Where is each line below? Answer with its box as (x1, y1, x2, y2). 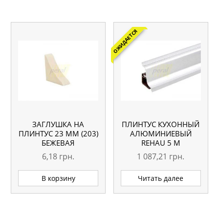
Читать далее (138, 173, 184, 183)
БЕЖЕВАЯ (42, 138, 75, 148)
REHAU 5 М (141, 138, 180, 148)
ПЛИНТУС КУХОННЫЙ (122, 119, 200, 130)
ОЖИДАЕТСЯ (111, 27, 139, 55)
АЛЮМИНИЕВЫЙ (130, 129, 192, 139)
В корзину (41, 173, 75, 183)
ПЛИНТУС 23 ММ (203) (18, 129, 98, 139)
